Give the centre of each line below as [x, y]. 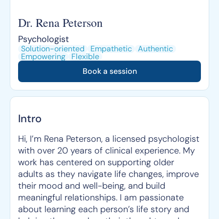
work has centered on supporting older [96, 162]
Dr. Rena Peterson [60, 22]
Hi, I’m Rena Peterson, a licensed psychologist [109, 139]
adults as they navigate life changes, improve [109, 174]
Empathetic [111, 49]
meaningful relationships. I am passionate [101, 197]
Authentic [155, 49]
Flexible [85, 56]
